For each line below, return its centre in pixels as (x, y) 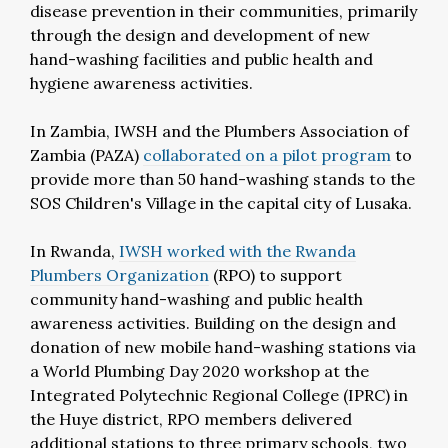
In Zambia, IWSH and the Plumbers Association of (219, 131)
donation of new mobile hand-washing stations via (223, 347)
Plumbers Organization (119, 275)
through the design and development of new (200, 35)
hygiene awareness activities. (141, 83)
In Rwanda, (74, 251)
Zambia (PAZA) (86, 155)
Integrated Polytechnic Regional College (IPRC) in (219, 395)
